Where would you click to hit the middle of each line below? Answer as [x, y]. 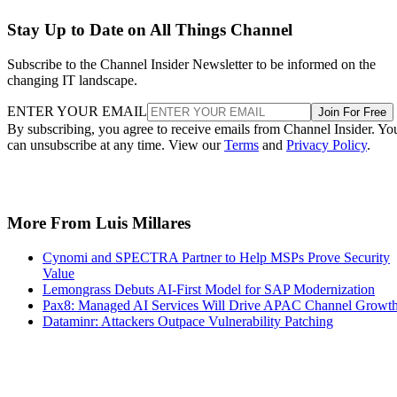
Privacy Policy [327, 144]
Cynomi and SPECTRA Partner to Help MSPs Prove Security [216, 257]
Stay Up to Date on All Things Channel [150, 29]
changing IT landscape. [72, 80]
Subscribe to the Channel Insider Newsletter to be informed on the [191, 64]
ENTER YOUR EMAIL [77, 111]
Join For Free [352, 112]
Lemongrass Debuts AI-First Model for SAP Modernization [209, 289]
